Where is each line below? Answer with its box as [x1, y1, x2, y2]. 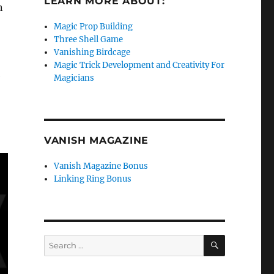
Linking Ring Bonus [54, 174, 132, 184]
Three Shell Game [54, 34, 124, 45]
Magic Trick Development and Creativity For [54, 60, 225, 70]
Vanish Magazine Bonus [54, 161, 149, 171]
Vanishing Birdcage [54, 47, 131, 57]
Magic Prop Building [54, 21, 133, 32]
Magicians [54, 73, 95, 83]
